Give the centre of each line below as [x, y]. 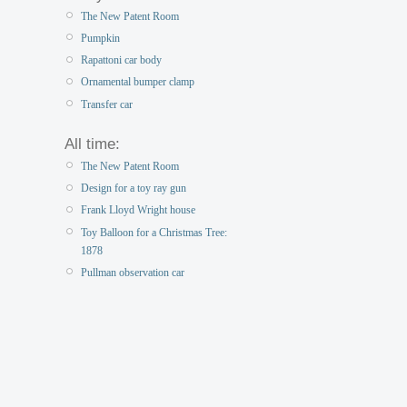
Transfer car [107, 104]
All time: [92, 144]
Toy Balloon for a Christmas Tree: [154, 232]
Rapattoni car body [121, 60]
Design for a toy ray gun [134, 189]
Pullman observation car [133, 272]
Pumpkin [100, 39]
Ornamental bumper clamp [138, 82]
